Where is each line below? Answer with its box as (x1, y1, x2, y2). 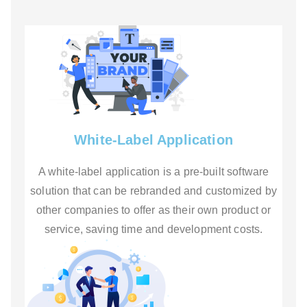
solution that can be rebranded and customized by (30, 185, 277, 197)
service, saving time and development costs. (44, 223, 263, 236)
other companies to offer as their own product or (36, 204, 271, 217)
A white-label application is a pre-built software (38, 166, 269, 178)
